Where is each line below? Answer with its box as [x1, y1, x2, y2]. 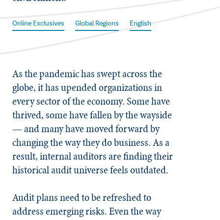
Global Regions [75, 19, 119, 28]
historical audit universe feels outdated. [12, 163, 168, 177]
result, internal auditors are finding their [12, 149, 173, 164]
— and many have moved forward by [12, 121, 160, 136]
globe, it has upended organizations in [12, 80, 162, 95]
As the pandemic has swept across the [12, 66, 162, 81]
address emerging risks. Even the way [12, 204, 161, 219]
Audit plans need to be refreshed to [12, 190, 151, 205]
